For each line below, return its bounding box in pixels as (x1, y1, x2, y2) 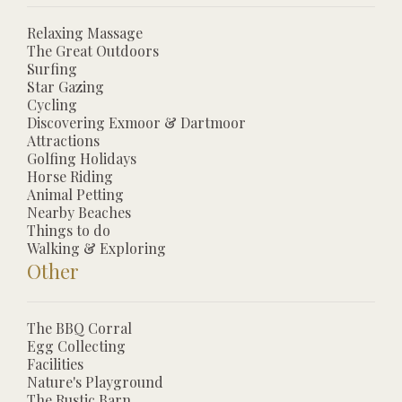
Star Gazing (27, 76, 104, 96)
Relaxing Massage (27, 22, 143, 42)
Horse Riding (27, 166, 113, 186)
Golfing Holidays (27, 148, 136, 168)
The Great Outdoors (27, 40, 159, 60)
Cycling (27, 94, 77, 114)
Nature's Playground (27, 371, 163, 391)
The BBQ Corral (27, 318, 132, 337)
